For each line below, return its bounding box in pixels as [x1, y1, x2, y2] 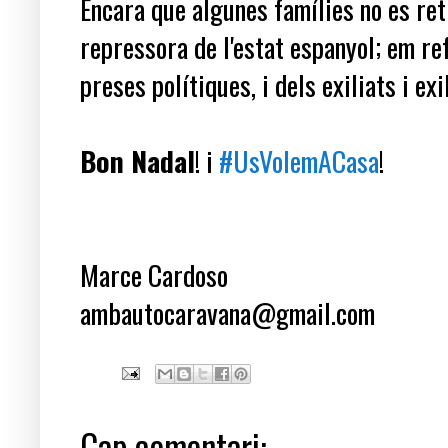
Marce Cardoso [80, 254, 228, 296]
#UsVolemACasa [219, 140, 379, 182]
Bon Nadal [80, 140, 195, 182]
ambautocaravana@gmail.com [80, 292, 375, 334]
